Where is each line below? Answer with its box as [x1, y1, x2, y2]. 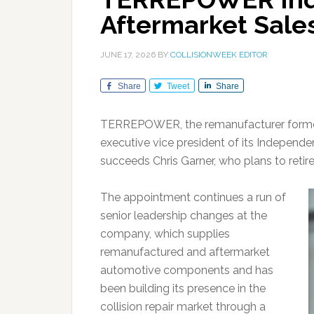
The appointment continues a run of [100, 191, 286, 204]
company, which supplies [100, 227, 230, 240]
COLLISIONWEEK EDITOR [170, 50, 268, 60]
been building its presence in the [100, 282, 266, 295]
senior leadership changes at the [100, 209, 267, 222]
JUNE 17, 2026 [100, 50, 156, 60]
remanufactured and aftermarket [100, 245, 270, 259]
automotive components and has [100, 264, 273, 277]
